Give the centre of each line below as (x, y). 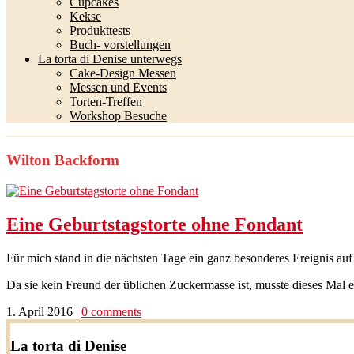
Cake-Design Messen (123, 73)
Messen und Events (118, 88)
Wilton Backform (63, 160)
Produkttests (100, 31)
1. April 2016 (40, 311)
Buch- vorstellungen (120, 45)
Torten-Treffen (106, 102)
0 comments (111, 311)
